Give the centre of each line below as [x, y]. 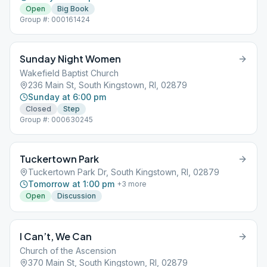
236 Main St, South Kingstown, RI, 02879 [108, 85]
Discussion [77, 196]
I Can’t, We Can [56, 236]
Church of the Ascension [68, 251]
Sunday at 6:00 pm [67, 97]
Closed [38, 109]
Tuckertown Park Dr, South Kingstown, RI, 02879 [124, 172]
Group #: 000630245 [56, 119]
